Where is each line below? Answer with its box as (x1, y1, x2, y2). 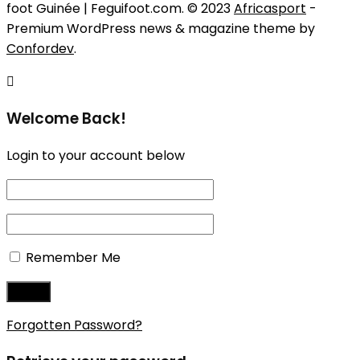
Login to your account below (6, 145, 185, 165)
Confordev (6, 39, 74, 59)
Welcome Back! (6, 108, 126, 130)
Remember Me (26, 247, 121, 267)
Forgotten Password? (6, 315, 142, 334)
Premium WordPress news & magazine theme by (6, 19, 315, 39)
